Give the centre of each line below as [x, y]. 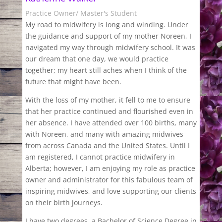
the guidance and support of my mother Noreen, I [108, 36]
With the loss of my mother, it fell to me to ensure [108, 100]
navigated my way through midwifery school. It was [110, 47]
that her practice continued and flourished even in [109, 111]
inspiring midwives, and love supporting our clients [111, 191]
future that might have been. [73, 81]
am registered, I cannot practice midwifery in [100, 157]
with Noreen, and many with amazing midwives [104, 134]
